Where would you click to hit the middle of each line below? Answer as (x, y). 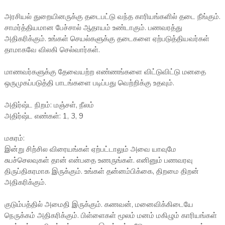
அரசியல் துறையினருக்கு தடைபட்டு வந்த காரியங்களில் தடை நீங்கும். (112, 17)
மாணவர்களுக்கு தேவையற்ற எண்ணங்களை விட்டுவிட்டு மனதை (105, 72)
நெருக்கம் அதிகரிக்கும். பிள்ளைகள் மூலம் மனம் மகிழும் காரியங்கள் (110, 216)
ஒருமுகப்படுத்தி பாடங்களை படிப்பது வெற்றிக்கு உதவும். (89, 83)
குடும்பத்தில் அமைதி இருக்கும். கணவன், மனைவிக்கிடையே (99, 205)
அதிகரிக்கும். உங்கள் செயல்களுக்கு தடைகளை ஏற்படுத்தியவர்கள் (107, 39)
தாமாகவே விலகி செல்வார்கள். (52, 50)
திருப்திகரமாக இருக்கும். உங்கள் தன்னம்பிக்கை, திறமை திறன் (101, 172)
